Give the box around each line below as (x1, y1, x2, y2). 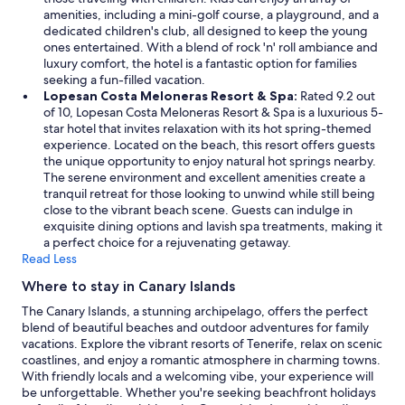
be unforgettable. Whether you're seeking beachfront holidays (22, 383, 376, 400)
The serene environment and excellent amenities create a (43, 168, 365, 185)
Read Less (22, 250, 77, 267)
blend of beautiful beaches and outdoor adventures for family (22, 318, 369, 335)
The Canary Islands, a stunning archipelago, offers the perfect (22, 302, 368, 319)
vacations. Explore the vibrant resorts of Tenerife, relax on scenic (22, 334, 382, 352)
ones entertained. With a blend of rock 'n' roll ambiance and (43, 38, 378, 55)
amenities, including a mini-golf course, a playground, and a (43, 5, 379, 23)
